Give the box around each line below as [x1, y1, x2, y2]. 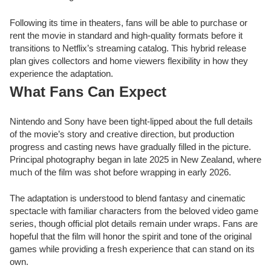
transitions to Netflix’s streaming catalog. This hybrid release [10, 42, 246, 53]
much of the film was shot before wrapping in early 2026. [10, 166, 231, 177]
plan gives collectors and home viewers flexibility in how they [10, 55, 248, 66]
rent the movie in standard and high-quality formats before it [10, 30, 243, 41]
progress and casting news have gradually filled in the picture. [10, 141, 251, 152]
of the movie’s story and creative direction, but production [10, 128, 234, 139]
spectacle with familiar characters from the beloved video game [10, 206, 258, 217]
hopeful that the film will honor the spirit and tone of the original [10, 231, 252, 242]
